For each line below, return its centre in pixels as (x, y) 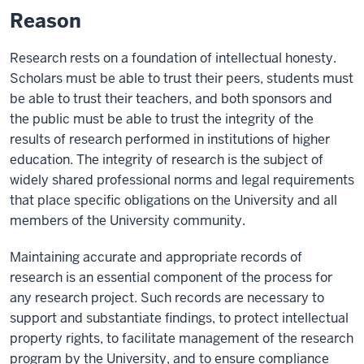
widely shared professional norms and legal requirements (182, 180)
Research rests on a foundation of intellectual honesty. (173, 58)
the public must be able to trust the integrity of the (162, 119)
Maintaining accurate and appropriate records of (156, 257)
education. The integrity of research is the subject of (167, 160)
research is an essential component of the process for (171, 277)
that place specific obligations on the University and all (173, 200)
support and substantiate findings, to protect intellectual (179, 318)
